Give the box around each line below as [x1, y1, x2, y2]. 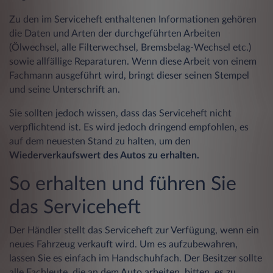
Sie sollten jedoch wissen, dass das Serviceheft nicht [9, 108, 232, 118]
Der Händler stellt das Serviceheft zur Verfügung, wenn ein [9, 225, 259, 235]
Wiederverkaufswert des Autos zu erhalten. [9, 150, 199, 160]
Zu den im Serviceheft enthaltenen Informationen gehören [9, 14, 257, 24]
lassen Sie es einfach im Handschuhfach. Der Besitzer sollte [9, 253, 262, 263]
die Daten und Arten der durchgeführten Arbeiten [9, 28, 221, 38]
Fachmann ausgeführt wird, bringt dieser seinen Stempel [9, 70, 249, 80]
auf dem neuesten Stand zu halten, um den [9, 136, 191, 146]
